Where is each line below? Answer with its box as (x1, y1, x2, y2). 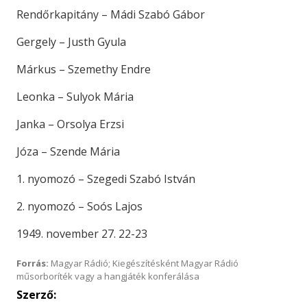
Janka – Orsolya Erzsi (16, 116, 124, 132)
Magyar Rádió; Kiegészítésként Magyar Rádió (49, 257, 238, 269)
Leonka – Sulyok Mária (16, 89, 134, 104)
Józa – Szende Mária (16, 144, 120, 159)
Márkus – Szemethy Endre (16, 62, 151, 77)
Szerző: (16, 287, 56, 302)
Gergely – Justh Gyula (16, 34, 126, 49)
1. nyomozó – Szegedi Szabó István (16, 171, 195, 186)
